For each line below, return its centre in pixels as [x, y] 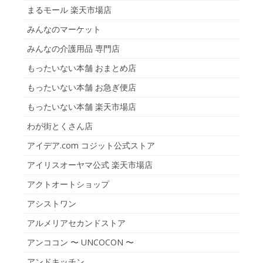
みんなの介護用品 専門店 [73, 49]
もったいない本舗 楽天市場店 [82, 107]
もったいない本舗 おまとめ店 [82, 68]
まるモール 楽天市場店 [69, 10]
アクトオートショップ [68, 184]
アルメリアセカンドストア [76, 223]
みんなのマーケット [64, 29]
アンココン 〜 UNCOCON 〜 [80, 242]
